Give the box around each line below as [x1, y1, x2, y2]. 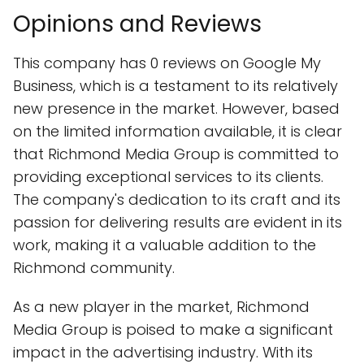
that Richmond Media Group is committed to [13, 144, 339, 164]
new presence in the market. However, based [13, 98, 340, 119]
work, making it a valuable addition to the [13, 235, 316, 255]
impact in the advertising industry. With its [13, 342, 313, 362]
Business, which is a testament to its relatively [13, 76, 338, 96]
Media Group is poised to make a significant [13, 319, 333, 340]
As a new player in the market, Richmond [13, 297, 310, 317]
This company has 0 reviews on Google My [13, 53, 321, 73]
